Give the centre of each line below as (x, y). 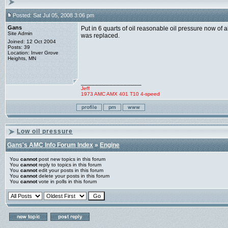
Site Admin (20, 33)
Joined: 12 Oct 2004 (32, 41)
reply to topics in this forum (69, 165)
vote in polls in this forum (67, 181)
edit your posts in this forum (70, 170)
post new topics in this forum (71, 159)
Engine (110, 145)
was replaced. (100, 36)
